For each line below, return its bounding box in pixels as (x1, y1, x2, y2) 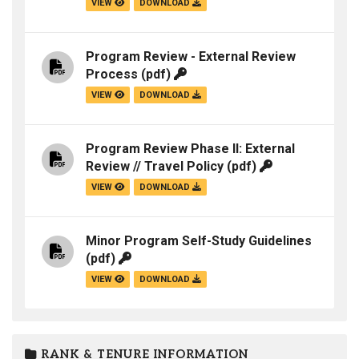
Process (86, 67, 138, 83)
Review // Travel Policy (86, 159, 224, 175)
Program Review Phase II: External (86, 141, 295, 157)
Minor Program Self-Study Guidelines (86, 233, 312, 249)
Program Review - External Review (86, 49, 296, 65)
